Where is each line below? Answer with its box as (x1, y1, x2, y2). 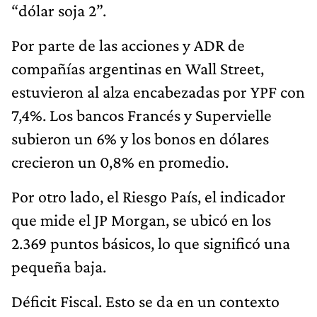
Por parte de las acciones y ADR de (11, 35, 245, 54)
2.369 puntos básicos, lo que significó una (11, 233, 290, 253)
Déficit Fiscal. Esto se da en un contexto (11, 291, 279, 311)
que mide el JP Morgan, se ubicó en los (11, 209, 271, 229)
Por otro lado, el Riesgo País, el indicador (11, 186, 286, 206)
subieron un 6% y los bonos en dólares (11, 128, 269, 148)
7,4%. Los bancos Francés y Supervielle (11, 105, 272, 125)
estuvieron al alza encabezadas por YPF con (11, 81, 305, 101)
